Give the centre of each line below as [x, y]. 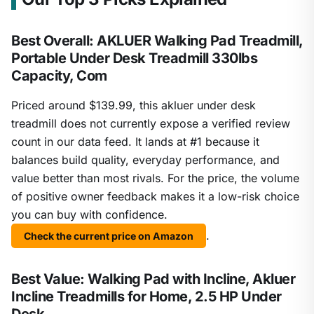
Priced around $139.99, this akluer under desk [134, 105]
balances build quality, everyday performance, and [145, 160]
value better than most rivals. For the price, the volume [155, 178]
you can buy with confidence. [89, 215]
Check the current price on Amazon [109, 236]
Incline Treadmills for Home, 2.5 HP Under [146, 297]
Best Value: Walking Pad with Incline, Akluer [153, 279]
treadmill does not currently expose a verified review [151, 124]
